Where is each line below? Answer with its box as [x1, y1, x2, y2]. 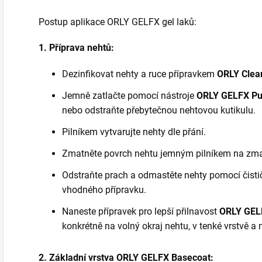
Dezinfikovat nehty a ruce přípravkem [62, 68, 217, 80]
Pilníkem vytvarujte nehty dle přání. [62, 126, 206, 137]
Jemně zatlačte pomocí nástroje [62, 90, 196, 101]
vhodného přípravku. [62, 184, 146, 195]
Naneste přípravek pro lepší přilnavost [62, 206, 217, 217]
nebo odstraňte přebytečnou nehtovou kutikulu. [62, 105, 256, 116]
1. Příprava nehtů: [39, 42, 114, 53]
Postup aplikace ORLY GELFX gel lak [39, 16, 189, 27]
